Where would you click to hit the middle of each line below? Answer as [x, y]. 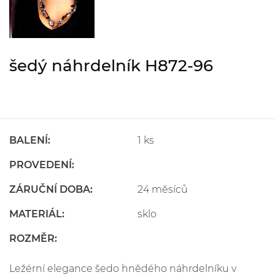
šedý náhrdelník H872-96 [111, 66]
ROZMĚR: [33, 239]
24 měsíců [163, 190]
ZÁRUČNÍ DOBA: [51, 190]
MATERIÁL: [37, 214]
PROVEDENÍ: [42, 165]
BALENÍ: [30, 141]
